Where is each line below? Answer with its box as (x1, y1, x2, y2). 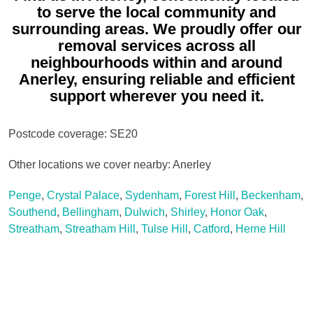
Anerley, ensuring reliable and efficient (18, 70, 295, 88)
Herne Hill (235, 222, 286, 235)
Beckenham (241, 189, 300, 201)
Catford (194, 222, 230, 235)
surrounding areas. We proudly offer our (11, 20, 302, 38)
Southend (8, 205, 57, 218)
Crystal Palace (47, 189, 119, 201)
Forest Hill (184, 189, 235, 201)
